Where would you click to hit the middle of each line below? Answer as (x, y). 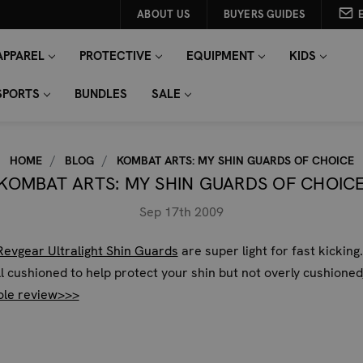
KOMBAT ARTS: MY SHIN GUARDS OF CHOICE (235, 160)
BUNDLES (100, 94)
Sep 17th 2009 (181, 211)
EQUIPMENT (220, 56)
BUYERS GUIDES (264, 14)
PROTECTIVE (115, 56)
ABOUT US (164, 14)
